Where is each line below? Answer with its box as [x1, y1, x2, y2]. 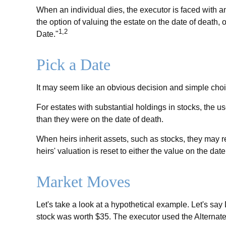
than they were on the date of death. [36, 115, 163, 124]
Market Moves [36, 172, 130, 191]
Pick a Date [36, 55, 110, 74]
